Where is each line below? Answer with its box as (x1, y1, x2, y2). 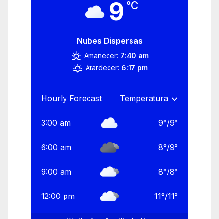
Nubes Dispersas (76, 36, 143, 46)
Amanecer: (84, 51, 119, 60)
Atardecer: (85, 64, 119, 72)
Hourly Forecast (41, 93, 102, 104)
